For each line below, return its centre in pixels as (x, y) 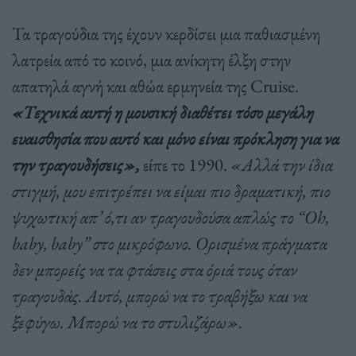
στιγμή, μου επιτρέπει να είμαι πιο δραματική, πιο (171, 190)
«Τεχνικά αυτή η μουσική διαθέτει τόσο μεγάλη (163, 112)
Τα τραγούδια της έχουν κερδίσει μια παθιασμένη (166, 33)
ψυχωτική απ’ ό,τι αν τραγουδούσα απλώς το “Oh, (171, 217)
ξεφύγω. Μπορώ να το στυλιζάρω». (128, 321)
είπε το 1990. (185, 164)
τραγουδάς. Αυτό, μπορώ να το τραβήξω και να (160, 295)
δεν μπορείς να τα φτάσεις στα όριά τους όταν (155, 269)
